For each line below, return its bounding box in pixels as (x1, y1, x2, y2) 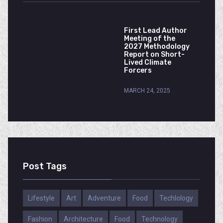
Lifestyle (28, 194, 55, 202)
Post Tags (23, 161, 67, 172)
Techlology (159, 194, 193, 202)
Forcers (124, 66, 152, 75)
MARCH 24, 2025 (124, 87, 170, 94)
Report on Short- (124, 50, 185, 59)
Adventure (88, 194, 121, 202)
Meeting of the (124, 34, 175, 43)
